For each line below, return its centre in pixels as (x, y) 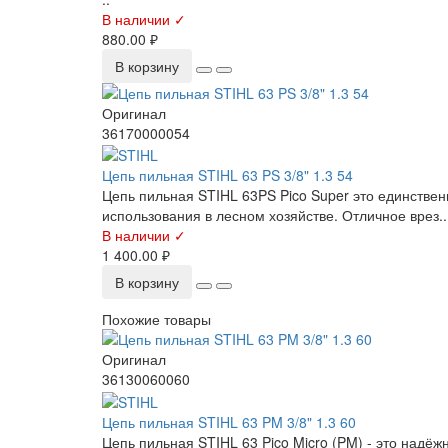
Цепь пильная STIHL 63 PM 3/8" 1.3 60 (229, 421)
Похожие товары (156, 319)
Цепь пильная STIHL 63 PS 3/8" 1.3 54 (227, 175)
